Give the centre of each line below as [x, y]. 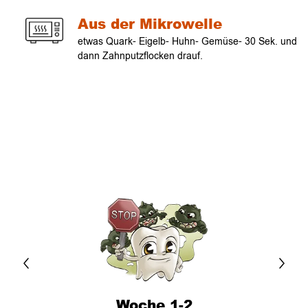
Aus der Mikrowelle [150, 24]
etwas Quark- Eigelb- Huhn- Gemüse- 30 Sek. [179, 42]
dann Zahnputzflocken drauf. [140, 56]
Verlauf [44, 184]
